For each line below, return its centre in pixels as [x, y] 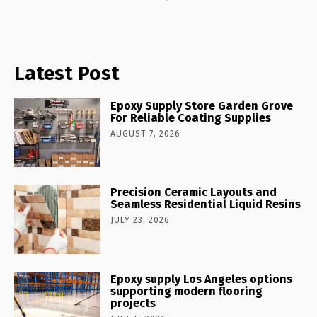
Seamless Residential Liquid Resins [206, 204]
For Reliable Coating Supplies [191, 117]
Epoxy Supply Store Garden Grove [202, 105]
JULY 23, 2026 [140, 220]
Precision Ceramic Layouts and [194, 192]
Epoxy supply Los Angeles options [202, 279]
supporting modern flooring [187, 292]
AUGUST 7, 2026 [146, 133]
